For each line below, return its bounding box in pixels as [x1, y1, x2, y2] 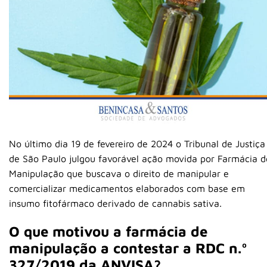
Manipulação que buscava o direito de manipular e [9, 168, 229, 179]
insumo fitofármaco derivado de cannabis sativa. [9, 198, 222, 209]
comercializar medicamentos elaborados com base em [9, 183, 245, 194]
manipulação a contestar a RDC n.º [9, 240, 247, 257]
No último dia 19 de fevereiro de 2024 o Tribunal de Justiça [9, 138, 265, 150]
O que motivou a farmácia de [9, 223, 207, 240]
